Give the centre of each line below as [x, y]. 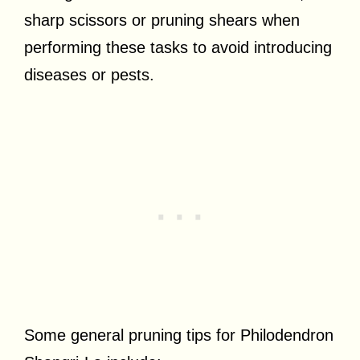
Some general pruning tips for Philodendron [179, 335]
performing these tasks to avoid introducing [178, 47]
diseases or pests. [89, 74]
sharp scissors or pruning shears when [162, 20]
